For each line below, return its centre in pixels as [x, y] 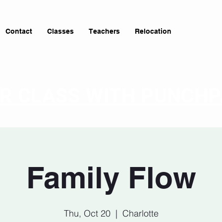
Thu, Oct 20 [87, 213]
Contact [19, 31]
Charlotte [140, 213]
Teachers [104, 31]
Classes [60, 31]
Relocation [153, 31]
